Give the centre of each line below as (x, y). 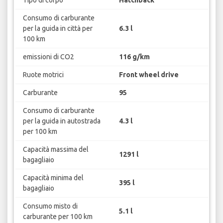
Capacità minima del (53, 177)
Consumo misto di (50, 206)
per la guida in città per (57, 28)
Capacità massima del (56, 149)
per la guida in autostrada (61, 121)
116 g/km (134, 56)
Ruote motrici (43, 74)
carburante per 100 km (57, 216)
